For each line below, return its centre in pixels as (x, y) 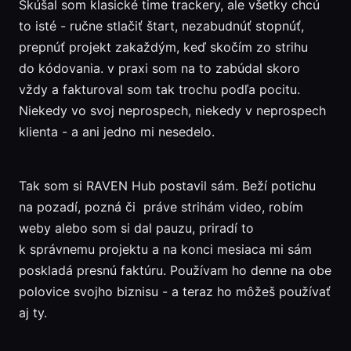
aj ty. (33, 313)
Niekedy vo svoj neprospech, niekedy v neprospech (172, 111)
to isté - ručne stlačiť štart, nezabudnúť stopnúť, (161, 26)
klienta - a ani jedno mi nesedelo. (116, 132)
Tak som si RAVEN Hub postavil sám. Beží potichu (167, 186)
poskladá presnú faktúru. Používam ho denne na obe (175, 271)
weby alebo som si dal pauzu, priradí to (136, 228)
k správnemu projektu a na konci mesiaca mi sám (165, 250)
